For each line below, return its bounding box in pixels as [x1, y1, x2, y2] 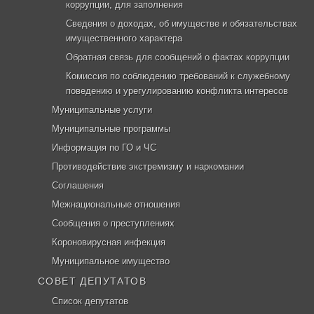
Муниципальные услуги [52, 104, 152, 115]
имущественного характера [66, 33, 182, 43]
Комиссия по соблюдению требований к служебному [66, 71, 290, 81]
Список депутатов [52, 296, 128, 306]
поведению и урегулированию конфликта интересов [66, 86, 288, 96]
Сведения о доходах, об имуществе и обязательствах [66, 18, 297, 29]
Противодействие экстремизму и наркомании [52, 161, 244, 172]
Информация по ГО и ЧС [52, 142, 156, 153]
